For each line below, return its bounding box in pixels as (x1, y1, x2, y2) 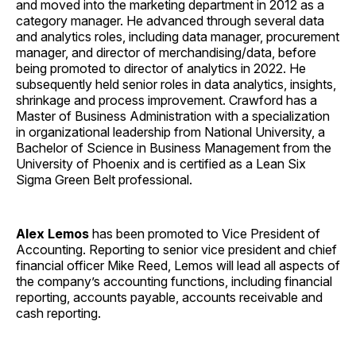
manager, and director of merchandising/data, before (16, 44, 316, 60)
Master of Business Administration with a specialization (16, 107, 330, 124)
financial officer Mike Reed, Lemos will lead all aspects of (16, 257, 340, 273)
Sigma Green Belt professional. (16, 171, 192, 188)
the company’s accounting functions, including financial (16, 273, 332, 289)
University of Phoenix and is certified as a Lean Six (16, 155, 306, 172)
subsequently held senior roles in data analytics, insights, (16, 75, 336, 92)
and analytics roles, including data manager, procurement (16, 28, 339, 44)
